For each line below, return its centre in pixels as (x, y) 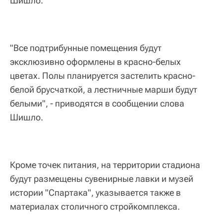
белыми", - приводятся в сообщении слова (97, 104)
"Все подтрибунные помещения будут (86, 48)
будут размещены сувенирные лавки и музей (102, 179)
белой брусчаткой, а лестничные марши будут (104, 90)
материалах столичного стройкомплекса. (95, 207)
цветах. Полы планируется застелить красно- (103, 76)
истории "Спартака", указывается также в (95, 193)
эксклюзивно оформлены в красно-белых (95, 62)
